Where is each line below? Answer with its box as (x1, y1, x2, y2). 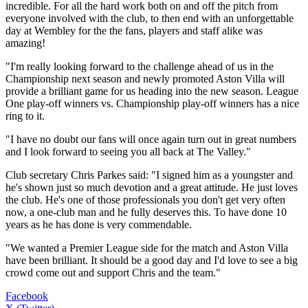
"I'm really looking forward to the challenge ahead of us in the (5, 60, 274, 72)
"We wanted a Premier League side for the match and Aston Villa (5, 241, 288, 254)
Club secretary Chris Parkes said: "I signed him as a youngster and (5, 168, 293, 181)
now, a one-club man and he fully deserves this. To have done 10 (5, 206, 287, 218)
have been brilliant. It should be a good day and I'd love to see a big (5, 254, 298, 266)
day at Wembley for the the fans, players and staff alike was (5, 24, 263, 36)
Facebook (5, 289, 48, 302)
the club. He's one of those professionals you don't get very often (5, 193, 285, 206)
